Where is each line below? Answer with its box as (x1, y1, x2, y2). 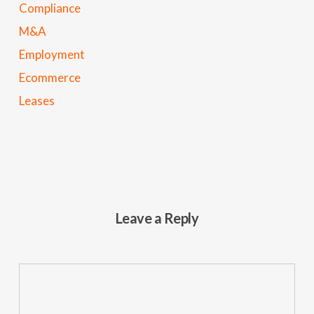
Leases (18, 93, 55, 108)
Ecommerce (18, 69, 81, 85)
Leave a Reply (115, 209, 199, 226)
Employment (18, 46, 85, 62)
